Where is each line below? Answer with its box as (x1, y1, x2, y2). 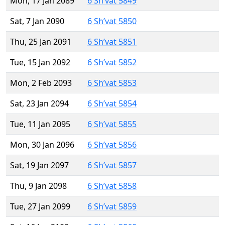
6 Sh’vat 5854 (87, 98, 137, 109)
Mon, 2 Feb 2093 (10, 77, 72, 89)
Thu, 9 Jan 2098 (10, 180, 67, 192)
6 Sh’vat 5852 (87, 57, 137, 68)
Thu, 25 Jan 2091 (10, 36, 71, 48)
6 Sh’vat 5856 (87, 139, 137, 151)
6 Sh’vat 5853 (87, 77, 137, 89)
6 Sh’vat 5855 (87, 119, 137, 130)
